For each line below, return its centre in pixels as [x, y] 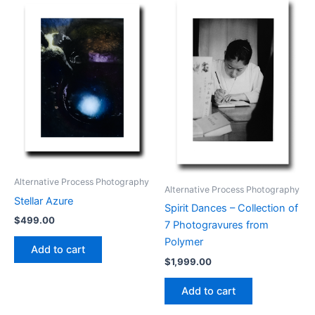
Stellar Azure [44, 201]
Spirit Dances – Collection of [231, 208]
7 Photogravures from [217, 225]
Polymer [184, 242]
